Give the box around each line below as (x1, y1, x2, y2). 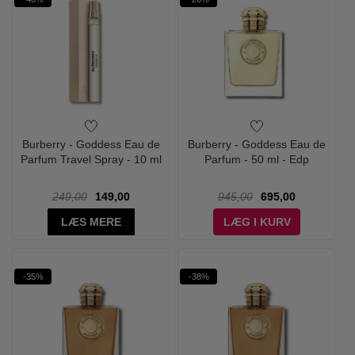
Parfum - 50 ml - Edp (204, 153, 309, 166)
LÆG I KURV (223, 216, 291, 228)
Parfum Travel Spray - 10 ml (20, 153, 162, 166)
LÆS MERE (60, 216, 121, 228)
